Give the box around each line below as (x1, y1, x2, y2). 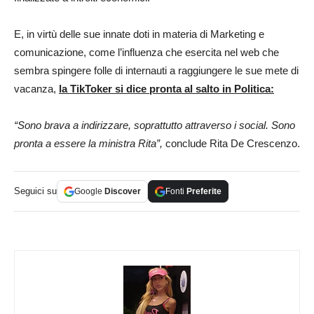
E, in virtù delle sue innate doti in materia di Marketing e (14, 28, 264, 41)
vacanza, (14, 83, 59, 95)
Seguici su (14, 186, 57, 197)
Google (74, 186, 104, 197)
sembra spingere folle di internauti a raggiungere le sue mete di (14, 64, 299, 77)
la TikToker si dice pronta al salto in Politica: (59, 83, 274, 95)
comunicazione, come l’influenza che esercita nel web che (14, 46, 279, 59)
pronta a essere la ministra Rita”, (14, 137, 163, 150)
